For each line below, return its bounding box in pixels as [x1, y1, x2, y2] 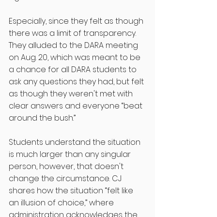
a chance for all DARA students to [9, 64, 139, 76]
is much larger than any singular [9, 149, 133, 160]
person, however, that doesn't [9, 161, 125, 172]
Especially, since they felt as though [9, 15, 145, 27]
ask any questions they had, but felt [9, 76, 146, 88]
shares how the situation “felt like [9, 185, 135, 197]
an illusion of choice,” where [9, 197, 116, 209]
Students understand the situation [9, 137, 142, 148]
